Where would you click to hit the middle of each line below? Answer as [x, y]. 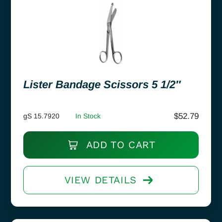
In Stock [88, 116]
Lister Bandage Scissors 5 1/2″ [102, 84]
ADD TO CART [119, 144]
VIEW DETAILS [100, 180]
